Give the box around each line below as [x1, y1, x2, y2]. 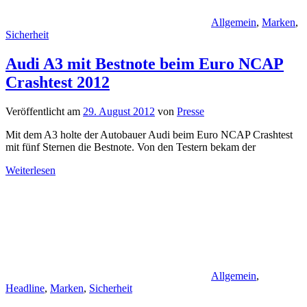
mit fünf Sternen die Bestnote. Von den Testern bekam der [5, 140, 256, 153]
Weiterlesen [5, 164, 56, 176]
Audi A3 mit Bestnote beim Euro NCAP [5, 54, 284, 73]
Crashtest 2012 [5, 73, 110, 91]
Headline [5, 282, 45, 294]
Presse [177, 105, 204, 117]
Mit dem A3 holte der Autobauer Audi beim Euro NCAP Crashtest [5, 128, 293, 140]
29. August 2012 [83, 105, 155, 117]
